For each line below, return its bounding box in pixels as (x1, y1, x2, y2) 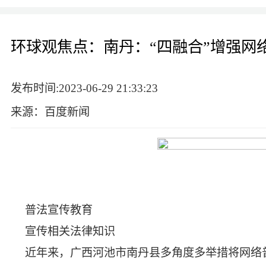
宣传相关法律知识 (25, 225, 115, 237)
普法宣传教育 (25, 204, 93, 216)
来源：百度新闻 (11, 106, 90, 118)
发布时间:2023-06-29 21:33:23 (11, 82, 158, 94)
